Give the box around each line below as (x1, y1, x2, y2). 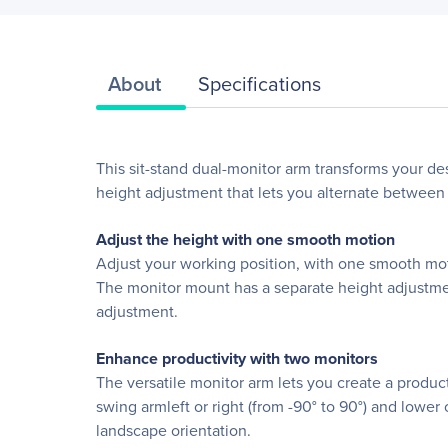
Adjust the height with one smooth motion (96, 228, 395, 251)
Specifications (198, 68, 321, 98)
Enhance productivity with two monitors (96, 347, 378, 370)
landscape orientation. (96, 419, 251, 441)
